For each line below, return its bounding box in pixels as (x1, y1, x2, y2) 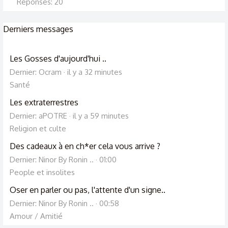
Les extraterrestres (10, 97, 78, 107)
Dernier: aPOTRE (10, 110, 67, 121)
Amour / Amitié (10, 211, 63, 221)
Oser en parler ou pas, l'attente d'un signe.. (10, 184, 165, 195)
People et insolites (10, 167, 75, 177)
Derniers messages (3, 24, 73, 35)
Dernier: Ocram (10, 67, 62, 77)
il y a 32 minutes (67, 67, 122, 77)
